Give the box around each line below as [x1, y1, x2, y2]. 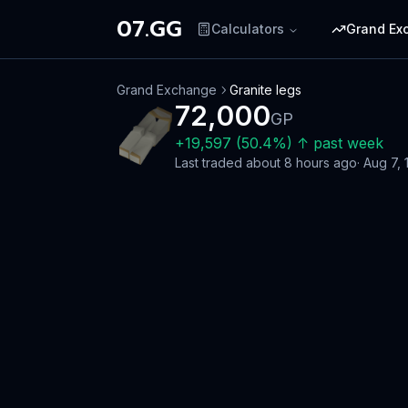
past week [313, 134, 383, 152]
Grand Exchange [117, 82, 217, 97]
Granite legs [229, 82, 301, 97]
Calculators [211, 21, 284, 36]
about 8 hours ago [246, 155, 357, 170]
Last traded [175, 155, 246, 170]
